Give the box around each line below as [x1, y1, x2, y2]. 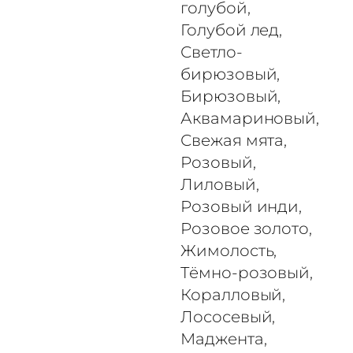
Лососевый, [180, 307, 276, 326]
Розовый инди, [180, 196, 303, 216]
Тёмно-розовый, [180, 262, 313, 282]
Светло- [180, 42, 243, 61]
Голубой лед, [180, 20, 283, 39]
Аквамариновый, [180, 108, 319, 128]
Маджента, [180, 329, 267, 348]
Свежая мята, [180, 130, 288, 150]
